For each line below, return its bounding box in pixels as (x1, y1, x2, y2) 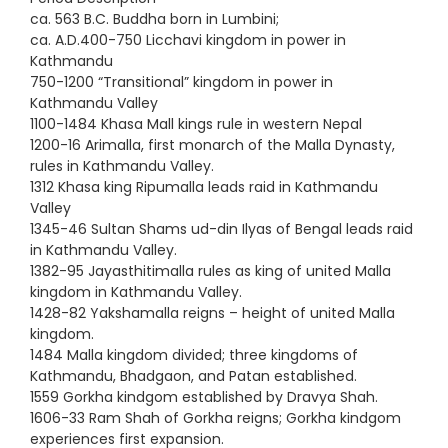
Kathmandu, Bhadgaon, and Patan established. (30, 365, 357, 386)
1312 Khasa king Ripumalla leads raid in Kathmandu (30, 176, 378, 197)
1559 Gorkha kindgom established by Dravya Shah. (30, 386, 378, 407)
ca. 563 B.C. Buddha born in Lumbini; (30, 8, 279, 29)
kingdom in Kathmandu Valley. (30, 281, 242, 302)
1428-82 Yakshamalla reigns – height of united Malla (30, 302, 395, 323)
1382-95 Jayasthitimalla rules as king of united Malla (30, 260, 391, 281)
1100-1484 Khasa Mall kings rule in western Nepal (30, 113, 362, 134)
